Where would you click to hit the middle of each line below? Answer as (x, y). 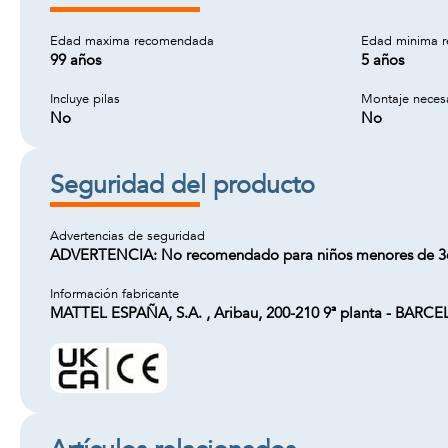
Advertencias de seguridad (127, 236)
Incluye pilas (85, 99)
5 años (382, 60)
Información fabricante (114, 294)
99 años (75, 60)
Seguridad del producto (182, 185)
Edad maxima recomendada (132, 41)
